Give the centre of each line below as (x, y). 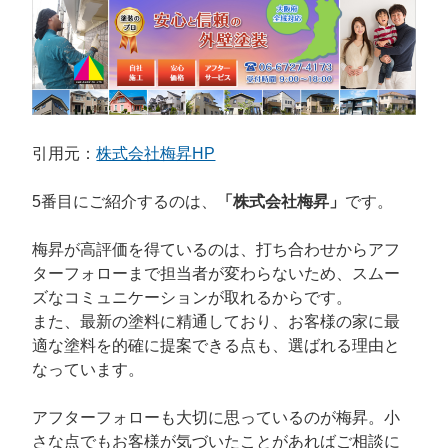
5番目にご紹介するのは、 (125, 202)
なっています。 (88, 370)
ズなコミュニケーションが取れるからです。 (192, 298)
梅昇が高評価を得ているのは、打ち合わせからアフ (216, 250)
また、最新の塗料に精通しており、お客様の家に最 (216, 322)
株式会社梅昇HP (156, 154)
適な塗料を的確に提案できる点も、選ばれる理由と (216, 346)
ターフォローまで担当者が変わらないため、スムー (216, 274)
